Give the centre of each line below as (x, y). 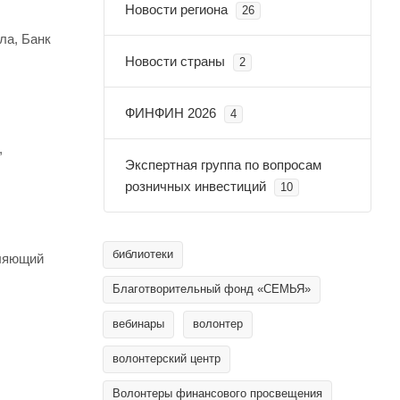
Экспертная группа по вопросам (223, 165)
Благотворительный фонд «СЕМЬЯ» (212, 289)
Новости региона (176, 9)
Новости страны (175, 61)
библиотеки (143, 254)
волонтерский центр (167, 358)
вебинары (138, 324)
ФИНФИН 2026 (171, 113)
